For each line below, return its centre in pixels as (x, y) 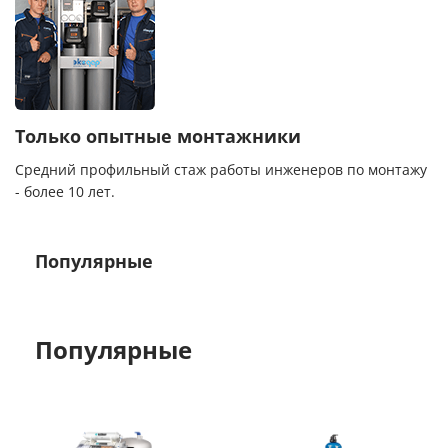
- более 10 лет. (65, 192)
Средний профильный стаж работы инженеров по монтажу (221, 170)
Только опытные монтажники (158, 137)
